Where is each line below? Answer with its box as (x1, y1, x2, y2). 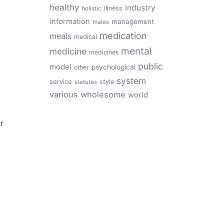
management (111, 17, 154, 25)
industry (124, 3, 155, 12)
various (49, 89, 78, 99)
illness (103, 4, 122, 12)
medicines (88, 48, 118, 56)
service (49, 77, 72, 85)
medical (73, 33, 97, 40)
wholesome (80, 89, 125, 99)
